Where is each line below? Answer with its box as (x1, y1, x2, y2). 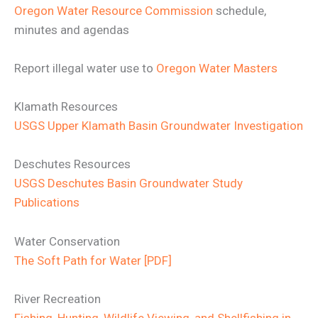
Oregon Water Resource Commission (14, 3, 213, 18)
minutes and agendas (14, 22, 129, 37)
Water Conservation (14, 234, 120, 248)
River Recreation (14, 291, 101, 306)
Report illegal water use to (14, 60, 156, 75)
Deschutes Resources (14, 157, 131, 172)
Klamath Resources (14, 99, 118, 114)
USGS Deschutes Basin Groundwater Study (14, 176, 243, 191)
